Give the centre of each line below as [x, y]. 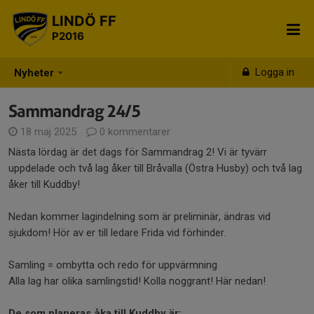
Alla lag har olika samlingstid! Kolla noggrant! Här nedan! [138, 281]
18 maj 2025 [48, 132]
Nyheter [34, 73]
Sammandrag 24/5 [74, 111]
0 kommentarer [134, 132]
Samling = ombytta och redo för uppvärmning [114, 265]
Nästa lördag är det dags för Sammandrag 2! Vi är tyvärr [138, 152]
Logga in [274, 72]
